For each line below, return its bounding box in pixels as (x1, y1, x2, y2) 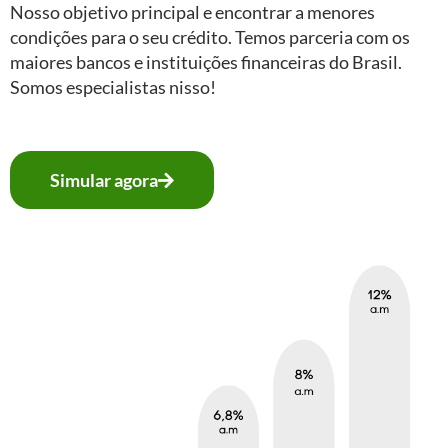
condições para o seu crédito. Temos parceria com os (10, 25, 410, 48)
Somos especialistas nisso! (10, 75, 216, 98)
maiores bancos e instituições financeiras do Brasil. (10, 50, 402, 73)
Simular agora (50, 169, 158, 192)
